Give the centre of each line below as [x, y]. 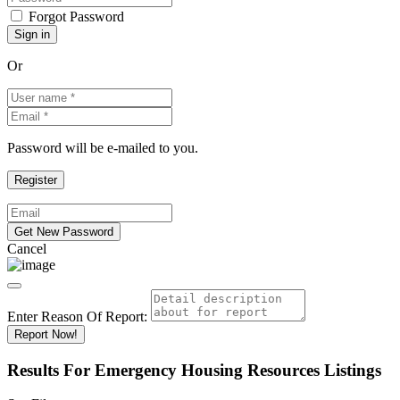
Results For [51, 370]
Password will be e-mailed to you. [103, 148]
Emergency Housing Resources [207, 370]
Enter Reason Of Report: [77, 317]
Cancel [27, 249]
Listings [353, 370]
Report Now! [46, 334]
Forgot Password [76, 17]
